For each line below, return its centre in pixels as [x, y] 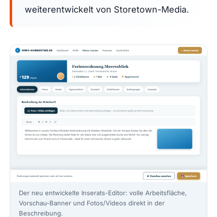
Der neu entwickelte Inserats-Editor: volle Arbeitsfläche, [103, 193]
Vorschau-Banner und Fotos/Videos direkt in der [92, 203]
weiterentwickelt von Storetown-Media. [107, 10]
